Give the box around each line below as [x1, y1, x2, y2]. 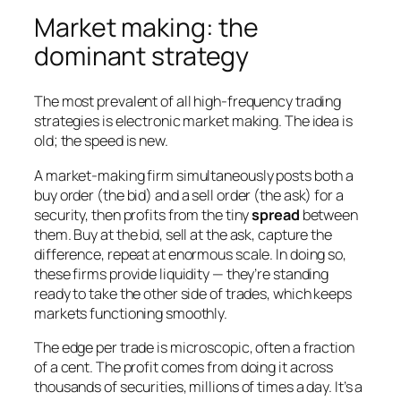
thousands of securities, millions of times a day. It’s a [34, 376, 363, 397]
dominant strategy [34, 38, 250, 73]
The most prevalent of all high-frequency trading [34, 91, 342, 112]
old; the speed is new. [34, 131, 168, 151]
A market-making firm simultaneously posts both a [34, 165, 354, 185]
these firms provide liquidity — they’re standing [34, 263, 329, 284]
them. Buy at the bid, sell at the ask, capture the [34, 224, 332, 244]
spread [252, 204, 300, 225]
